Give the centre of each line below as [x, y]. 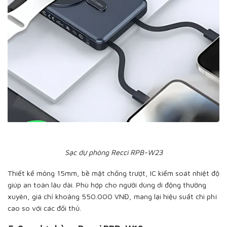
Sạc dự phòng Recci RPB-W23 [113, 152]
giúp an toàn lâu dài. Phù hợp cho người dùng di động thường [107, 185]
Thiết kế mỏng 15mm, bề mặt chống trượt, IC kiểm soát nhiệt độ [113, 173]
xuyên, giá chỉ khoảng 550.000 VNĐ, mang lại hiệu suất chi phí [112, 197]
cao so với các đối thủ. [44, 208]
